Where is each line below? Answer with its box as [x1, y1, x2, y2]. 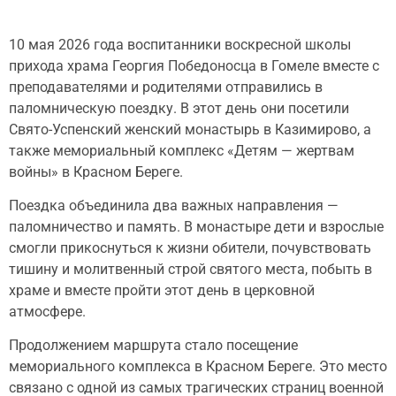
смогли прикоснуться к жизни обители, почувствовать [9, 239, 371, 256]
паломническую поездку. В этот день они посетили [9, 99, 349, 117]
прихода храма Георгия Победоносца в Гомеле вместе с [9, 57, 379, 74]
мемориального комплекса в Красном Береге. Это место [9, 358, 387, 376]
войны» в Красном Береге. [9, 163, 183, 180]
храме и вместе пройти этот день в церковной [9, 281, 315, 299]
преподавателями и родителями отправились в [9, 78, 323, 95]
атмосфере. [9, 302, 86, 320]
